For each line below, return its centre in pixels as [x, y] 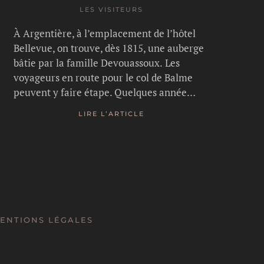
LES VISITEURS [112, 9]
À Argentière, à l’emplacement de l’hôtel [104, 33]
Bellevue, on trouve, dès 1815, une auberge [108, 48]
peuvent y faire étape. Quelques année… [104, 92]
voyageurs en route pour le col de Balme [103, 77]
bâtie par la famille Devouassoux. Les [96, 62]
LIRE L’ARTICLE [112, 114]
